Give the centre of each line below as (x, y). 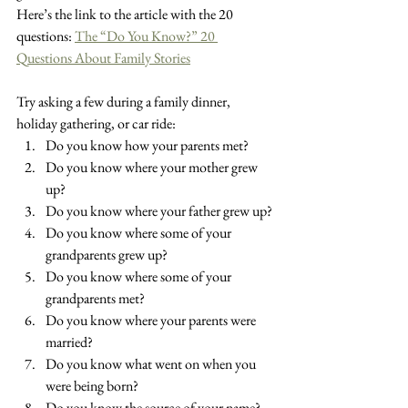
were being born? (92, 386)
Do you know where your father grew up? (159, 211)
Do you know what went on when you (152, 364)
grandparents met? (95, 299)
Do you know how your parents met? (147, 146)
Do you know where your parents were (152, 321)
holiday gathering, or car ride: (96, 124)
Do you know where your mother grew (153, 168)
